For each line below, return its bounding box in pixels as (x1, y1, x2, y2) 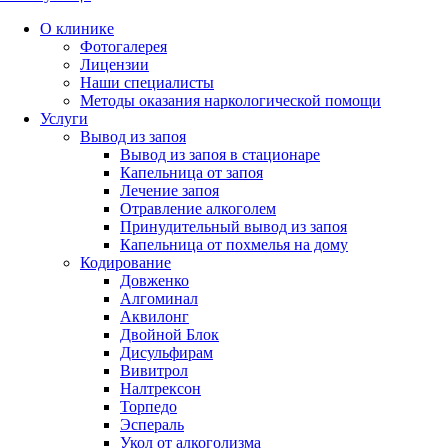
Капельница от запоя (120, 164, 263, 181)
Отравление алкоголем (120, 200, 276, 217)
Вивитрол (120, 362, 188, 379)
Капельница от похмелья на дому (120, 236, 348, 253)
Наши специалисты (80, 74, 214, 91)
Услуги (40, 110, 88, 127)
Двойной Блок (120, 326, 219, 343)
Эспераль (120, 416, 184, 433)
